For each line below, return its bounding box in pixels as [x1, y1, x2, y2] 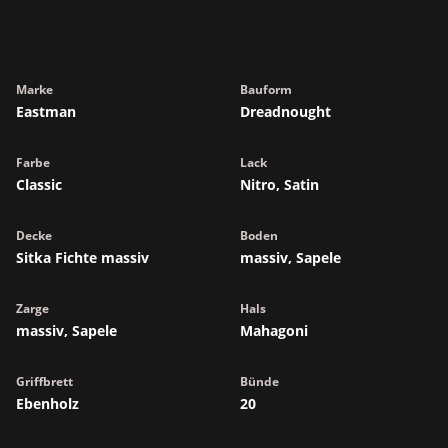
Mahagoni [240, 321, 308, 340]
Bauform [240, 81, 292, 98]
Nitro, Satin [240, 175, 319, 194]
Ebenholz [16, 394, 79, 413]
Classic [16, 175, 62, 194]
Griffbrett [16, 373, 73, 390]
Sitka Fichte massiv [16, 248, 149, 267]
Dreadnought [240, 102, 331, 121]
